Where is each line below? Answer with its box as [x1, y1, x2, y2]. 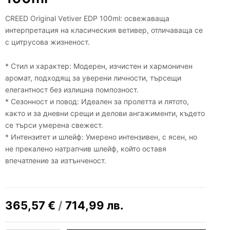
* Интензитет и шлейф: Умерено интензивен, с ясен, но [5, 132, 197, 142]
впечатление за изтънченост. [5, 156, 106, 165]
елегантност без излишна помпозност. [5, 85, 139, 94]
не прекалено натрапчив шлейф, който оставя [5, 144, 166, 154]
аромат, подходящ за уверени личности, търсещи [5, 73, 181, 83]
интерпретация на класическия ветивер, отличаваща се [5, 25, 203, 34]
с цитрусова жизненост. [5, 37, 90, 46]
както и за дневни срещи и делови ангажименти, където [5, 109, 205, 118]
